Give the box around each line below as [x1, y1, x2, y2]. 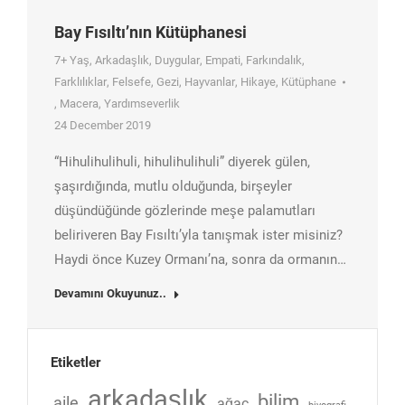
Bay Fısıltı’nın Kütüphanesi [54, 23, 247, 42]
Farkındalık [246, 53, 302, 68]
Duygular [155, 53, 200, 68]
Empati [205, 53, 240, 68]
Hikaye [240, 75, 276, 89]
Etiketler [51, 354, 100, 372]
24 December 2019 [54, 118, 151, 133]
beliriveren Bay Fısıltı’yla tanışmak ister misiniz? [54, 227, 343, 244]
